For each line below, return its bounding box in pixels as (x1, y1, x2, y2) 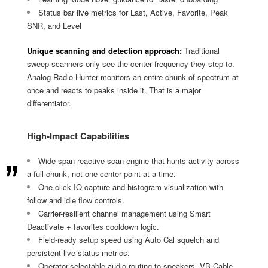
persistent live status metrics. (27, 247, 130, 258)
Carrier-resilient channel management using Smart (38, 208, 211, 219)
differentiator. (27, 98, 71, 109)
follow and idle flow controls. (27, 194, 124, 206)
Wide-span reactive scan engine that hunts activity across (38, 155, 239, 166)
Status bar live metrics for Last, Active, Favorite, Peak (38, 7, 228, 18)
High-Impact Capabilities (27, 129, 129, 142)
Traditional (182, 45, 220, 56)
